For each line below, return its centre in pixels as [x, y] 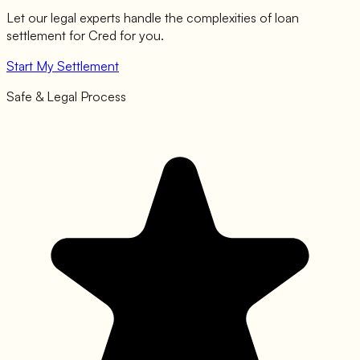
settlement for [47, 36]
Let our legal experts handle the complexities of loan [153, 18]
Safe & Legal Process [66, 97]
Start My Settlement [63, 66]
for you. [140, 36]
